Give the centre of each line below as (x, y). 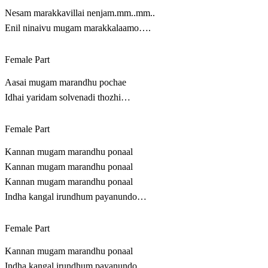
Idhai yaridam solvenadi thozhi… (68, 98)
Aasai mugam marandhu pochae (66, 83)
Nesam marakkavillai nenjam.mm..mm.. (80, 13)
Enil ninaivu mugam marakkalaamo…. (78, 28)
